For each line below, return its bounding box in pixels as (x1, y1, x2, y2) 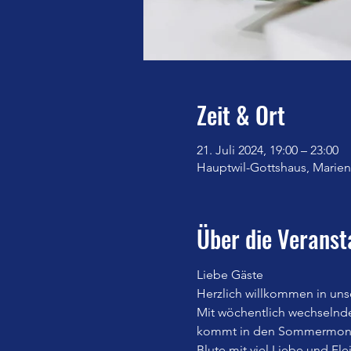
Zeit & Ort (196, 96, 285, 132)
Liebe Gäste (196, 266, 263, 282)
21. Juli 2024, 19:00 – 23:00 (196, 142, 338, 157)
